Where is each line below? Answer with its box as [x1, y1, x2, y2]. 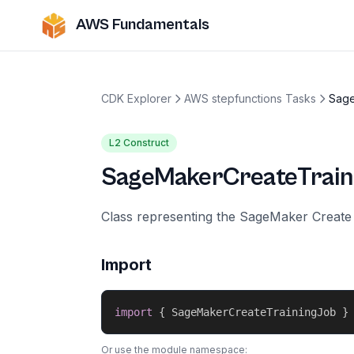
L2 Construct [109, 137, 169, 149]
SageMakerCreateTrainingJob [165, 306, 342, 318]
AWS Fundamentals [76, 16, 209, 34]
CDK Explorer [101, 92, 171, 105]
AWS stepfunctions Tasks [184, 92, 316, 105]
